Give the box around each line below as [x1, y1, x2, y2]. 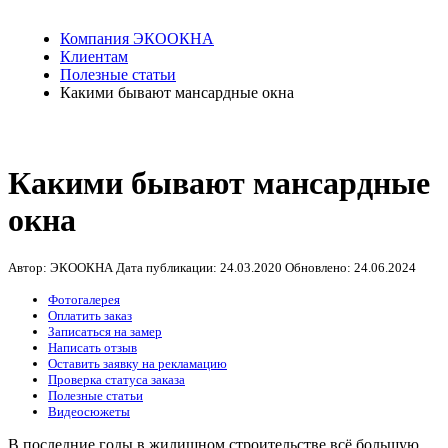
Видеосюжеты [48, 404, 130, 420]
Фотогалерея [48, 292, 120, 308]
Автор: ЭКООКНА [8, 260, 113, 276]
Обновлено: [285, 260, 354, 276]
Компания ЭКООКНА [60, 30, 214, 47]
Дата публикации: [116, 260, 220, 276]
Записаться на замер [48, 324, 162, 340]
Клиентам [60, 48, 128, 65]
